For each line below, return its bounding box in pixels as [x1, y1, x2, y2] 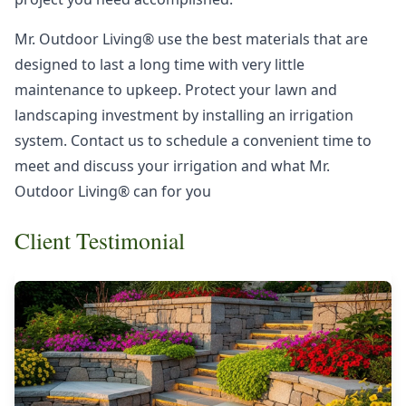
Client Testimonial [14, 225, 185, 256]
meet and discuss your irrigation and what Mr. [14, 156, 330, 176]
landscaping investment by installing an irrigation [14, 105, 353, 125]
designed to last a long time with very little [14, 54, 304, 74]
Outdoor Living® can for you [14, 181, 211, 201]
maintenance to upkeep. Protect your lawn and [14, 80, 337, 100]
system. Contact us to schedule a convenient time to [14, 130, 372, 150]
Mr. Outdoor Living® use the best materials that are [14, 29, 368, 49]
